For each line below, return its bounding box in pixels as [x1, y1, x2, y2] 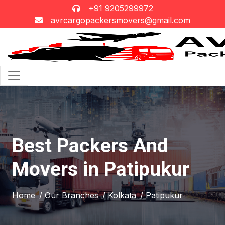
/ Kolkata [102, 190, 136, 200]
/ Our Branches [39, 190, 98, 200]
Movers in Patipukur [12, 158, 189, 181]
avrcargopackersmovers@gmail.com [51, 15, 190, 25]
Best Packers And [12, 134, 168, 157]
